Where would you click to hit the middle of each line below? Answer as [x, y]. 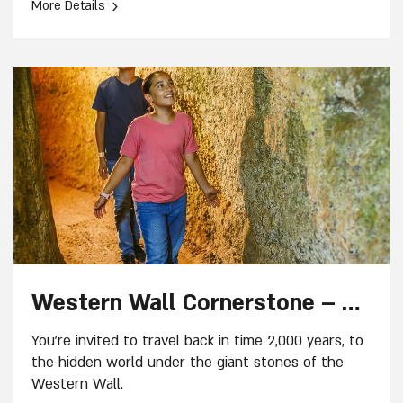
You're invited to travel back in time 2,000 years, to [197, 341]
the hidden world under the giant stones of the [188, 363]
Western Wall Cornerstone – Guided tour [351, 304]
